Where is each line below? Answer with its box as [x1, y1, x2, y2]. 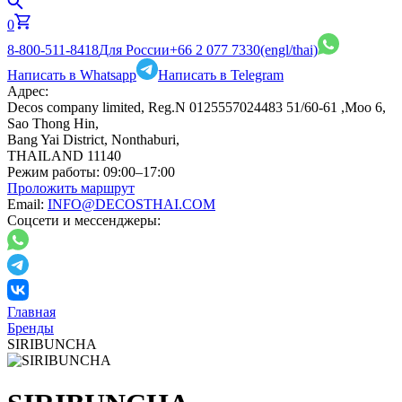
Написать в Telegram [158, 67, 284, 83]
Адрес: [7, 83, 48, 99]
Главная [7, 304, 56, 319]
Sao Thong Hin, [7, 116, 99, 131]
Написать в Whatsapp [7, 67, 136, 83]
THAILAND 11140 [7, 148, 121, 163]
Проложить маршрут [7, 180, 135, 196]
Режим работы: [7, 164, 100, 179]
